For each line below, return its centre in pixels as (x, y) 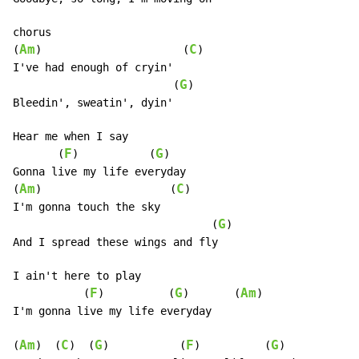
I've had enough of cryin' (93, 68)
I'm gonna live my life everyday (112, 311)
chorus (32, 32)
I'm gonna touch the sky (87, 207)
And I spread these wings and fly (115, 242)
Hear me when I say (71, 137)
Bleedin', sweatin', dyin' (93, 103)
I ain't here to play (77, 276)
